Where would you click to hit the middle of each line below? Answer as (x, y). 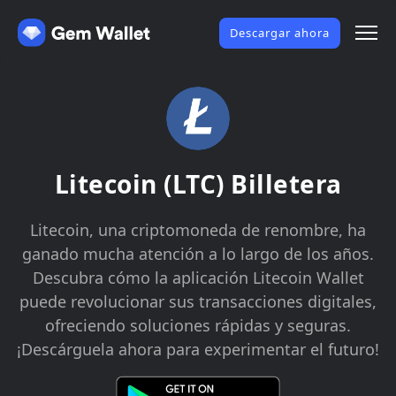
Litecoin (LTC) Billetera (198, 184)
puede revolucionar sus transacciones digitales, (198, 301)
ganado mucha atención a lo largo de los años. (198, 254)
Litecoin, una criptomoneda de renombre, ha (198, 230)
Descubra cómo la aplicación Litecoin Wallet (198, 278)
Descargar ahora (280, 32)
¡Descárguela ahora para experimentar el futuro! (198, 349)
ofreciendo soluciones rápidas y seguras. (198, 325)
